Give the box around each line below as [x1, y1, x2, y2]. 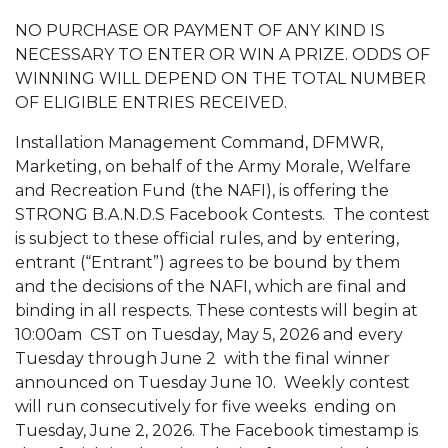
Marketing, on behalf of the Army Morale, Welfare [15, 157, 411, 176]
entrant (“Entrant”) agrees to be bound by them [15, 253, 400, 272]
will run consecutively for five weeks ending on [15, 397, 396, 416]
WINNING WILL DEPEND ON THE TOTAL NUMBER [15, 69, 426, 88]
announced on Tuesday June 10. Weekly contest [15, 373, 410, 392]
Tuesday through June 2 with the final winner [15, 349, 390, 368]
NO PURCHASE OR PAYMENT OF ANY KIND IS [15, 21, 385, 40]
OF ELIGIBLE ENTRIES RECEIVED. [15, 93, 291, 112]
